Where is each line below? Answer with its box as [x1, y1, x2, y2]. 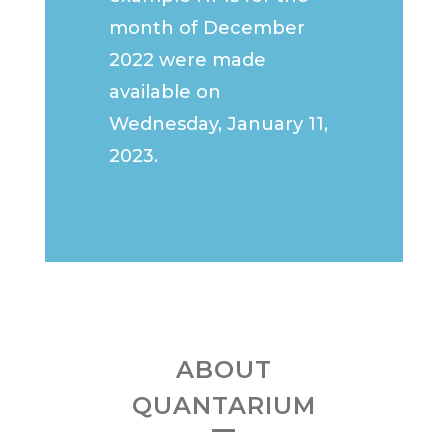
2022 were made [109, 49, 267, 72]
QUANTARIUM [131, 391, 316, 421]
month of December [109, 17, 306, 40]
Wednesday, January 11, [109, 113, 329, 136]
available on [109, 81, 222, 104]
